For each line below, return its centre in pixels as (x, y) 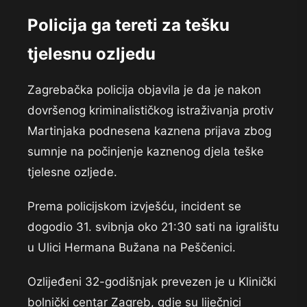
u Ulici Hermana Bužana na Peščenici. (132, 248)
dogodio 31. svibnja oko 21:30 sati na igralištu (153, 227)
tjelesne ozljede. (72, 172)
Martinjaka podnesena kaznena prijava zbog (149, 131)
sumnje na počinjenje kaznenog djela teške (146, 152)
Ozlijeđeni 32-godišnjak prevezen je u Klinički (152, 282)
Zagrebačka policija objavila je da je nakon (144, 90)
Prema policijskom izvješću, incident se (134, 207)
